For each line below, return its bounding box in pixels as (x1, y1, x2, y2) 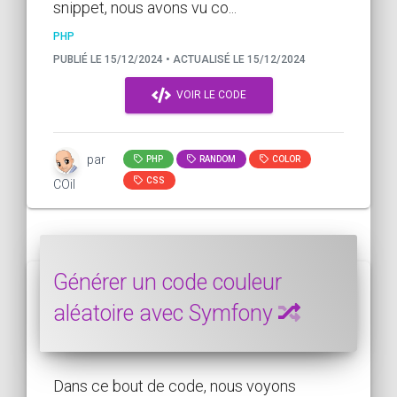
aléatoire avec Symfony (53, 300, 278, 326)
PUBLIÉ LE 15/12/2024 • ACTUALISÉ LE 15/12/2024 (53, 52, 306, 66)
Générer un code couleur (53, 269, 282, 295)
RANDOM (196, 153, 237, 164)
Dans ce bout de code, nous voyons (53, 376, 296, 395)
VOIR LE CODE (170, 88, 246, 101)
